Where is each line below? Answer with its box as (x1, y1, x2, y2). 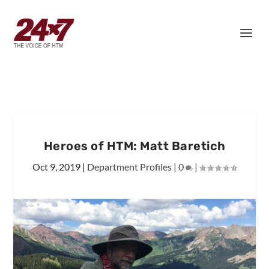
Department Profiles (87, 161, 172, 172)
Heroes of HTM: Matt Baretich (43, 139, 226, 153)
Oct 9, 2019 (32, 161, 80, 172)
